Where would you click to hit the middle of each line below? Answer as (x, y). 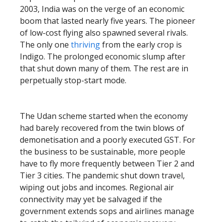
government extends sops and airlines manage (107, 211)
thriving (85, 45)
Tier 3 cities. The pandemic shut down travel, (102, 175)
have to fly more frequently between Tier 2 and (107, 164)
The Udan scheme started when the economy (104, 116)
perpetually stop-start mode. (73, 80)
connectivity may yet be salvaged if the (91, 199)
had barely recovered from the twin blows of (102, 128)
